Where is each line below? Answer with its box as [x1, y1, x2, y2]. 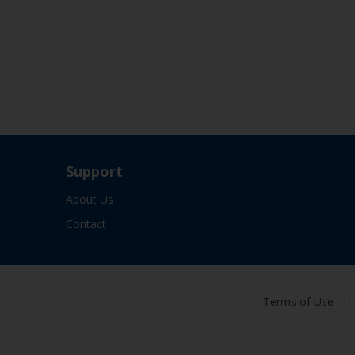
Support [66, 162, 123, 181]
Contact [66, 216, 106, 231]
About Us [66, 192, 113, 207]
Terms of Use [263, 294, 334, 309]
